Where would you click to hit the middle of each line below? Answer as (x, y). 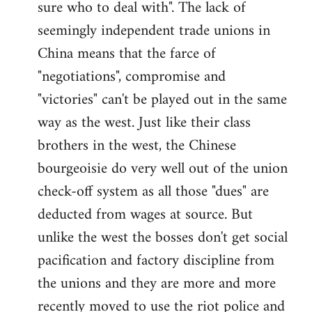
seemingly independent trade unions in (154, 31)
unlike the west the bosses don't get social (163, 237)
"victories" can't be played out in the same (162, 100)
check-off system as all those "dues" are (153, 192)
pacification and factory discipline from (156, 260)
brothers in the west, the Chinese (137, 146)
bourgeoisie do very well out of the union (163, 169)
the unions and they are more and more (157, 283)
